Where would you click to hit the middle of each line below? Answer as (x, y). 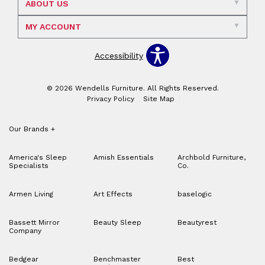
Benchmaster (117, 259)
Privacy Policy (110, 99)
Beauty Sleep (117, 223)
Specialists (29, 166)
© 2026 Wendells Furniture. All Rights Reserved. (132, 88)
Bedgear (24, 259)
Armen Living (31, 194)
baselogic (195, 194)
